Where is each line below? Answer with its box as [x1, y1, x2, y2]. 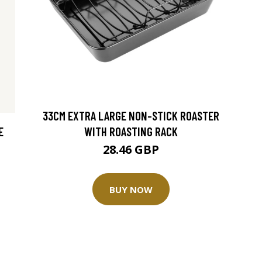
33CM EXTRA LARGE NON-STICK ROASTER [43, 108, 219, 123]
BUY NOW [109, 183, 153, 195]
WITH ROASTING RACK [84, 124, 178, 139]
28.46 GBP [103, 142, 159, 158]
